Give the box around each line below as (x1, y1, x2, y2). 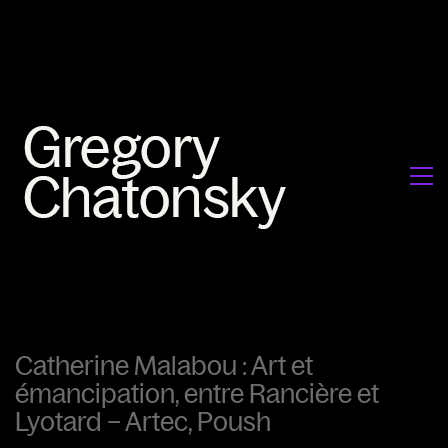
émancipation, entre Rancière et (15, 379, 379, 408)
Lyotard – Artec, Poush (15, 407, 271, 436)
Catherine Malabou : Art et (15, 351, 313, 380)
